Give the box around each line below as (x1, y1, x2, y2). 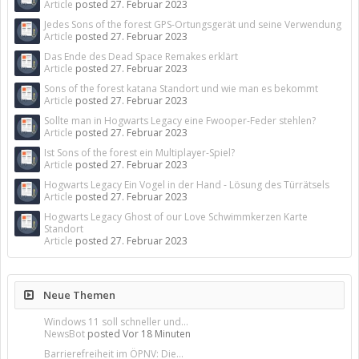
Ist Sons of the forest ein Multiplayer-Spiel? (44, 146, 235, 159)
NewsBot (44, 327, 85, 341)
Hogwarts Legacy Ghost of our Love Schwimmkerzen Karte (44, 210, 308, 224)
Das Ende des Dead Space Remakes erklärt (44, 50, 238, 63)
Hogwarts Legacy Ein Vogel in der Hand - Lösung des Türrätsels (44, 178, 329, 192)
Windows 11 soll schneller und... (44, 315, 188, 329)
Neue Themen (41, 288, 115, 302)
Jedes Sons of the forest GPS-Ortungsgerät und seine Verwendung (44, 18, 341, 31)
